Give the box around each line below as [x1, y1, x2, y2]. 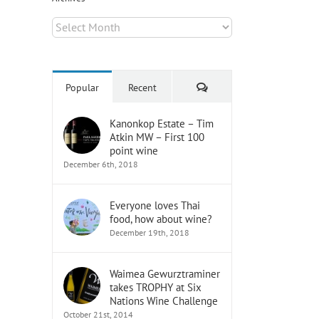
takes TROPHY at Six [110, 280, 202, 294]
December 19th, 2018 [110, 226, 189, 238]
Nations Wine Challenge [110, 293, 218, 308]
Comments [206, 80, 253, 93]
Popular [66, 80, 99, 94]
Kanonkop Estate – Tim [110, 116, 214, 130]
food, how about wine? [110, 211, 212, 226]
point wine [110, 143, 158, 157]
